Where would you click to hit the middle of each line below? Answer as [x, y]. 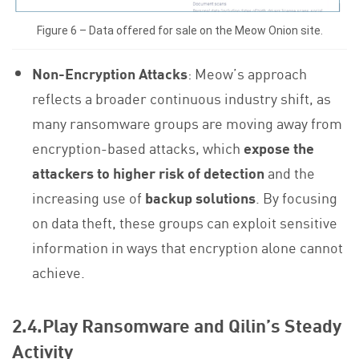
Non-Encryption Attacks [110, 73]
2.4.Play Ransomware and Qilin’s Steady [177, 325]
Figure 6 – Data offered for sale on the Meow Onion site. [179, 31]
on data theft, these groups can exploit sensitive [185, 222]
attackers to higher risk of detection [149, 173]
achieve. [59, 272]
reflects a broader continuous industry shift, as [182, 98]
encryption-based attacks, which [138, 148]
